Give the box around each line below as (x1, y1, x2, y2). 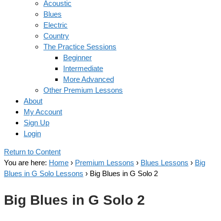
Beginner (63, 53, 92, 62)
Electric (43, 21, 68, 29)
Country (43, 32, 69, 40)
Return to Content (4, 147, 61, 156)
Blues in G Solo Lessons (4, 169, 83, 178)
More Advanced (63, 75, 114, 83)
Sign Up (24, 118, 49, 127)
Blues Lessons (141, 158, 188, 167)
